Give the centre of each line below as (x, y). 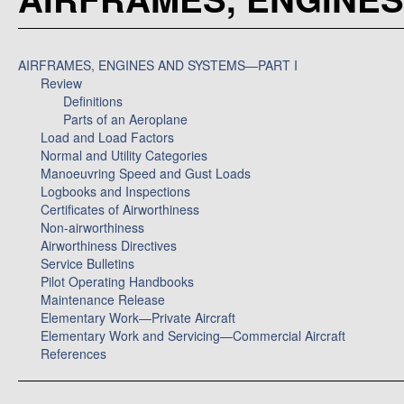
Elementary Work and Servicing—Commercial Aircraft (193, 335)
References (73, 353)
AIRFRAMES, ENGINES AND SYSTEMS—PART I (158, 65)
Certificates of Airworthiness (120, 209)
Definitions (93, 101)
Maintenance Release (103, 299)
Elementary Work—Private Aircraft (138, 317)
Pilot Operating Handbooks (117, 281)
